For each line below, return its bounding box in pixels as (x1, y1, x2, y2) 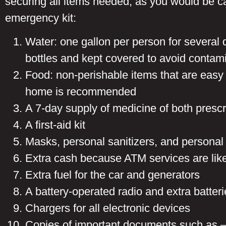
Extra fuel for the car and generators (25, 168, 203, 181)
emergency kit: (5, 11, 76, 24)
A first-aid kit (25, 118, 85, 131)
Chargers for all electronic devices (25, 201, 190, 214)
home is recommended (25, 85, 136, 98)
